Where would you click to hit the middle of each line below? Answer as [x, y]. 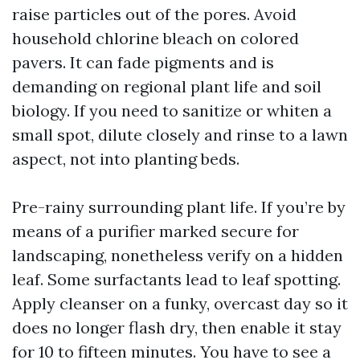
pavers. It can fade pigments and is [143, 62]
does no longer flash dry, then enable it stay [177, 327]
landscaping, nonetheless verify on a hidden [178, 255]
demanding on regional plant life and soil [167, 86]
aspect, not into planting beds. [126, 159]
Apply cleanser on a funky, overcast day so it [180, 303]
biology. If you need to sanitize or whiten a [172, 110]
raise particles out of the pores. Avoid [154, 14]
